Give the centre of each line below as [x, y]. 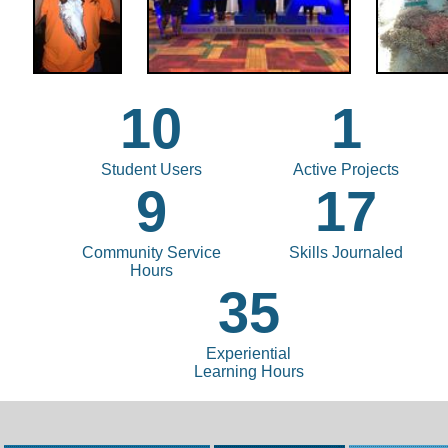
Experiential [248, 353]
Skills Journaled [346, 252]
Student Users [151, 169]
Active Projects [346, 169]
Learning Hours [248, 371]
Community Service [151, 252]
